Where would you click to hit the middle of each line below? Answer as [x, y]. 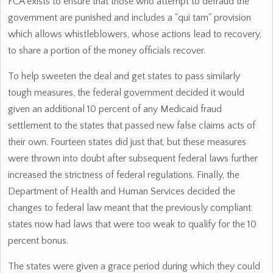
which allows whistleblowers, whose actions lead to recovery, [135, 34]
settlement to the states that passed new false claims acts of [132, 126]
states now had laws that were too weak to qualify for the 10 [132, 224]
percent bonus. [38, 241]
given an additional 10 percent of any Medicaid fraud [115, 109]
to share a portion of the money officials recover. [107, 51]
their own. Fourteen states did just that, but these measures [127, 142]
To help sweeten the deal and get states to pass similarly [124, 76]
